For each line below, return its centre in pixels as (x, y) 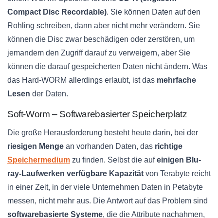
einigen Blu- (179, 160)
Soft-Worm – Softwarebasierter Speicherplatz (97, 114)
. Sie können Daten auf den (154, 12)
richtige (168, 146)
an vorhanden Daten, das (108, 146)
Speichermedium (39, 160)
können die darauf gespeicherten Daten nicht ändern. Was (107, 66)
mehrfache (175, 80)
